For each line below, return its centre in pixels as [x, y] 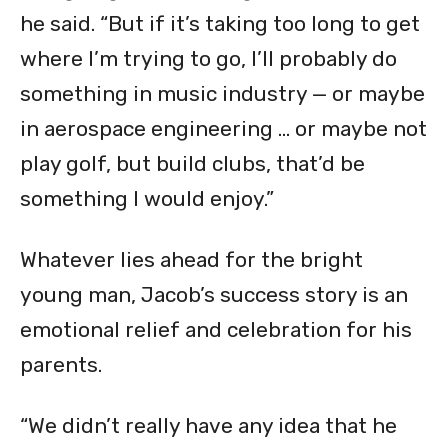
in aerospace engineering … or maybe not [223, 129]
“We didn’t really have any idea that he [208, 426]
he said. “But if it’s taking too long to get [220, 24]
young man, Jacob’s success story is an [214, 295]
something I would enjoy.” [147, 199]
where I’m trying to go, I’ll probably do [208, 59]
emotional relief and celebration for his [216, 330]
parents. [61, 365]
